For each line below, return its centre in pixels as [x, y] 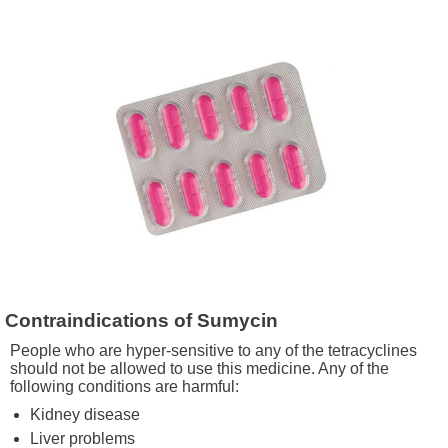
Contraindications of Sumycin [142, 321]
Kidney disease [85, 415]
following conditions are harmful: [124, 387]
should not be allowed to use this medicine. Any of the [199, 369]
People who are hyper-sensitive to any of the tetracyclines [213, 351]
